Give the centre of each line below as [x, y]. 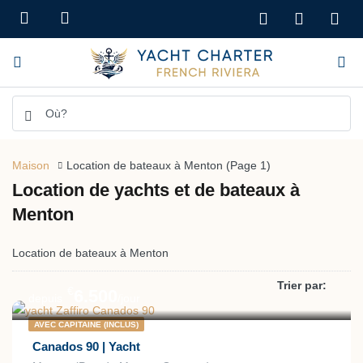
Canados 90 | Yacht [86, 347]
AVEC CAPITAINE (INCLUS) [86, 325]
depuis [45, 299]
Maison [31, 165]
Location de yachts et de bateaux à [156, 190]
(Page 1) [247, 165]
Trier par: [302, 286]
